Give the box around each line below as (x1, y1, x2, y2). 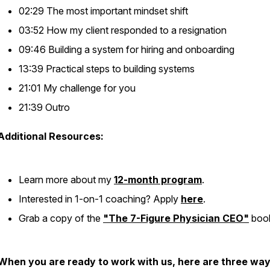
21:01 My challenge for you (19, 82, 138, 94)
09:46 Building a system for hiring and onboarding (19, 43, 237, 55)
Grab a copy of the (19, 212, 103, 224)
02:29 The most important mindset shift (19, 5, 190, 17)
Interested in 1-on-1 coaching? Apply (19, 193, 181, 205)
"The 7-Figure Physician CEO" (103, 212, 249, 224)
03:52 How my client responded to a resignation (19, 24, 229, 36)
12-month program (114, 174, 202, 186)
